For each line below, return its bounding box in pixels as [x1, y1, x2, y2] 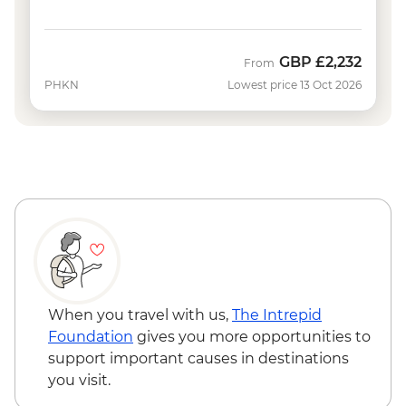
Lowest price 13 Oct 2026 [227, 77, 362, 92]
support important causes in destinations [48, 349, 349, 367]
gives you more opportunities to [133, 327, 371, 345]
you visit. [48, 371, 111, 389]
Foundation [48, 327, 133, 345]
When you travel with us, [48, 305, 232, 324]
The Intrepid [232, 305, 322, 324]
